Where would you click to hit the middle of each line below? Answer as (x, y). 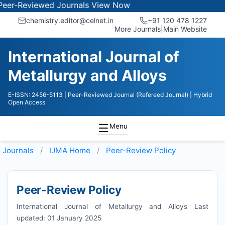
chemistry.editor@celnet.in (70, 20)
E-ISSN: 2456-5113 (35, 95)
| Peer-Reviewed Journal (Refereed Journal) (126, 95)
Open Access (27, 102)
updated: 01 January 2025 (59, 218)
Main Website (185, 29)
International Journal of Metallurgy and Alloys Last (113, 206)
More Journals (138, 29)
